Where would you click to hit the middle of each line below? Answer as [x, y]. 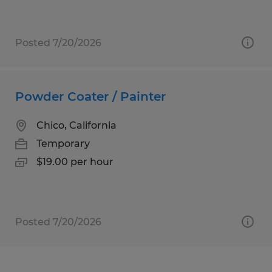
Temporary [63, 143]
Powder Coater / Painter [90, 96]
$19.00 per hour [75, 161]
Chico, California [76, 125]
